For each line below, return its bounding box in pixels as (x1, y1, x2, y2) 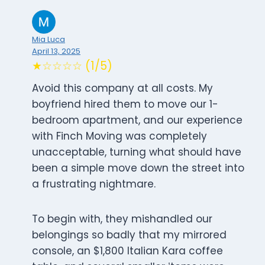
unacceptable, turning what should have (32, 145, 241, 160)
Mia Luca (32, 34, 65, 45)
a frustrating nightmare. (32, 177, 156, 192)
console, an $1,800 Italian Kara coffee (32, 244, 223, 258)
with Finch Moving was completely (32, 129, 207, 144)
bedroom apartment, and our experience (32, 113, 243, 128)
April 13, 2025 (32, 46, 80, 57)
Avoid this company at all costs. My (32, 81, 213, 96)
